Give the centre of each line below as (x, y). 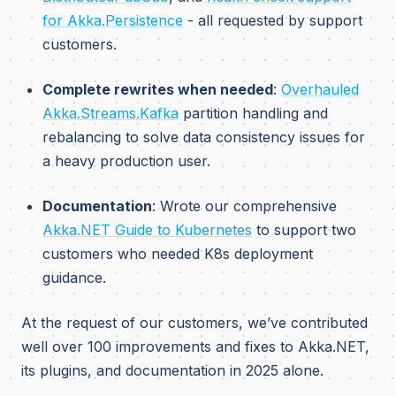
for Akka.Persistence (113, 20)
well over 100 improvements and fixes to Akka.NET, (195, 346)
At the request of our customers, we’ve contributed (194, 323)
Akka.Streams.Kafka (110, 113)
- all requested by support (273, 20)
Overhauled (320, 89)
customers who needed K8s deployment (178, 254)
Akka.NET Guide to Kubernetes (147, 230)
